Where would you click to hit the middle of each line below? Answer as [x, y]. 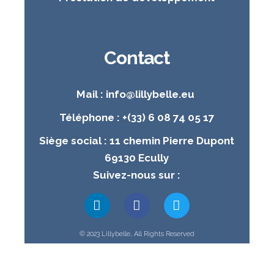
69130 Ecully [137, 158]
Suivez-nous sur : [137, 175]
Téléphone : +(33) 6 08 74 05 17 [137, 118]
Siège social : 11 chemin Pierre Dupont [137, 141]
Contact [137, 58]
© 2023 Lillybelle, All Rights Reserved [137, 234]
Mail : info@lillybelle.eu [137, 94]
